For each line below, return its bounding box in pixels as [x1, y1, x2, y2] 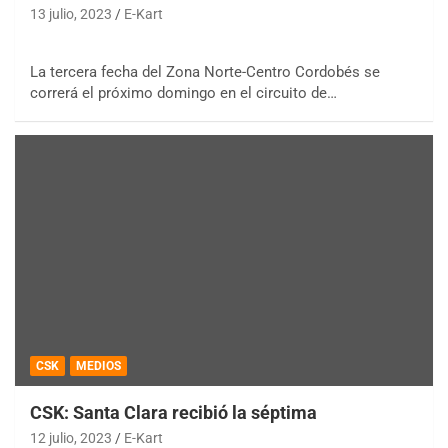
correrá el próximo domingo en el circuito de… [30, 84, 337, 103]
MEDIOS [76, 359, 121, 374]
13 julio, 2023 [30, 6, 112, 23]
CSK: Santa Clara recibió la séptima [30, 402, 317, 424]
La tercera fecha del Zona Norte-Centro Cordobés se [30, 63, 380, 82]
